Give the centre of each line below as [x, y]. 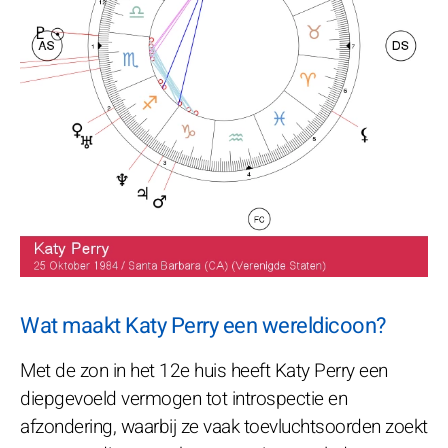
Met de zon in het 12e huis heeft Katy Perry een [204, 370]
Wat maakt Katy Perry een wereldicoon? [203, 325]
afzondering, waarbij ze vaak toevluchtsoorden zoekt [224, 426]
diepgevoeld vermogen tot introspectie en [183, 398]
